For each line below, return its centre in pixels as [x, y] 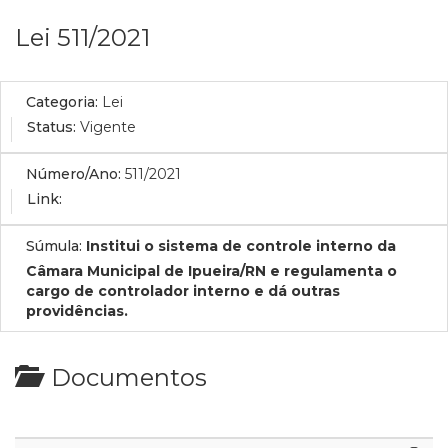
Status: [51, 127]
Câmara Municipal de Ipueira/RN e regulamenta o [211, 271]
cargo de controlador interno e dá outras [183, 291]
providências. [77, 311]
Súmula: [54, 246]
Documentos [123, 377]
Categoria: [62, 102]
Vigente [108, 127]
